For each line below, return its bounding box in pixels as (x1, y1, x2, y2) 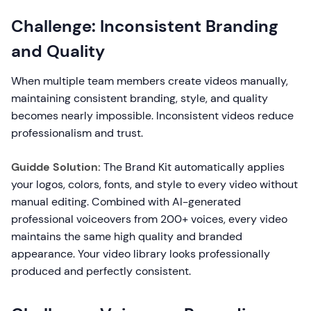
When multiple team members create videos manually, (11, 74, 288, 88)
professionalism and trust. (11, 126, 143, 140)
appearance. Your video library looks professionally (11, 246, 270, 261)
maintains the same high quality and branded (11, 229, 242, 244)
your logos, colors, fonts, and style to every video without (11, 177, 298, 192)
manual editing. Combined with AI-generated (11, 194, 241, 209)
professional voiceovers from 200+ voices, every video (11, 212, 287, 226)
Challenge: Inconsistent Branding (11, 15, 278, 37)
